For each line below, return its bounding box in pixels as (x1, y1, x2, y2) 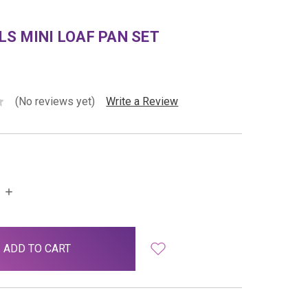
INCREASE (3, 184, 55, 197)
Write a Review (106, 94, 179, 108)
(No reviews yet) (15, 94, 96, 108)
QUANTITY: (3, 197, 57, 210)
